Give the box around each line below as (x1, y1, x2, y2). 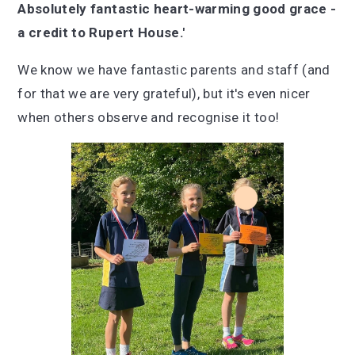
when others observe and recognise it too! (17, 109, 283, 125)
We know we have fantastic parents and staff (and (17, 62, 330, 78)
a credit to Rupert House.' (17, 25, 185, 40)
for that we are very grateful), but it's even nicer (17, 86, 311, 101)
